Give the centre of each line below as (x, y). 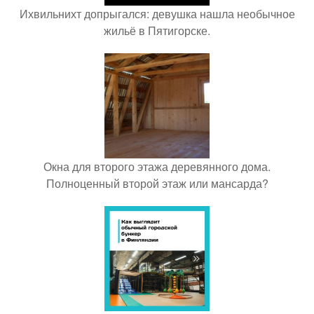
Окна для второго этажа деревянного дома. (157, 166)
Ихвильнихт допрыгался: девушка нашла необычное (157, 13)
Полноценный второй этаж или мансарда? (157, 183)
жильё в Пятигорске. (157, 30)
